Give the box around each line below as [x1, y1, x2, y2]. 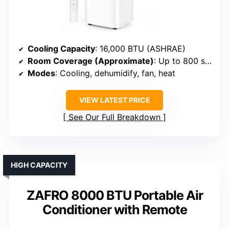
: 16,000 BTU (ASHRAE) [95, 43, 186, 54]
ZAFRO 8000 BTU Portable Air [26, 187, 203, 203]
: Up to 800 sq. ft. [154, 55, 205, 66]
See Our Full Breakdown [68, 111, 161, 122]
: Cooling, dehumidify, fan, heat [55, 67, 175, 78]
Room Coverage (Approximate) [28, 55, 154, 66]
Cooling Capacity [28, 43, 95, 54]
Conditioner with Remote [42, 201, 187, 217]
